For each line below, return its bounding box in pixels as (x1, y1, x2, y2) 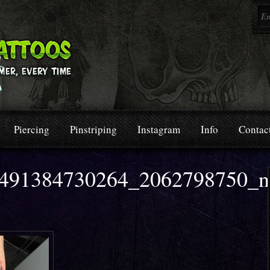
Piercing (14, 122, 49, 136)
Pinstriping (70, 122, 117, 136)
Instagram (137, 122, 180, 136)
